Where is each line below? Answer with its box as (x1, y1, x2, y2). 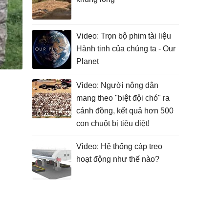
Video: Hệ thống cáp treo (76, 142, 162, 151)
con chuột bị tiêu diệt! (76, 119, 150, 128)
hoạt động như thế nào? (76, 155, 159, 163)
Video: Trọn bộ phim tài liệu (76, 32, 171, 40)
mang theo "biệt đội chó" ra (76, 94, 170, 102)
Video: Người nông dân (76, 81, 158, 89)
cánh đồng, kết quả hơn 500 (76, 107, 174, 115)
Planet (76, 57, 99, 66)
